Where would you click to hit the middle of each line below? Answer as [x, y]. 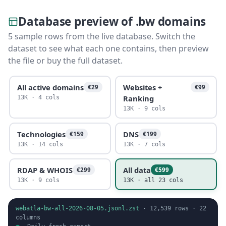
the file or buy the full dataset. [65, 61]
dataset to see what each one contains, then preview [108, 48]
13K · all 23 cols [153, 180]
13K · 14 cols [40, 144]
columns [28, 217]
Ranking [138, 98]
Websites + [142, 87]
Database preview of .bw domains [112, 21]
